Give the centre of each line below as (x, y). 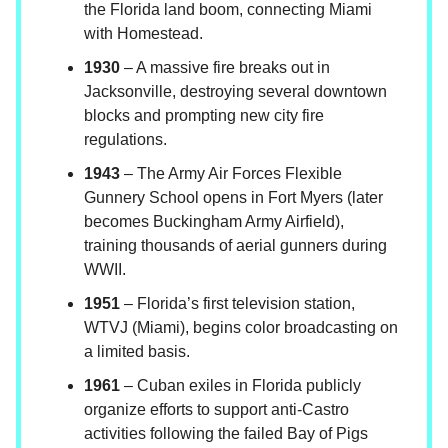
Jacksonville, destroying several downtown (235, 92)
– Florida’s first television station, (237, 304)
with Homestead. (143, 34)
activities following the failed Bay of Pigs (226, 434)
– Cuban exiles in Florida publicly (240, 386)
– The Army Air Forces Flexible (231, 174)
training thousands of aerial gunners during (235, 246)
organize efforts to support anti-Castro (216, 410)
